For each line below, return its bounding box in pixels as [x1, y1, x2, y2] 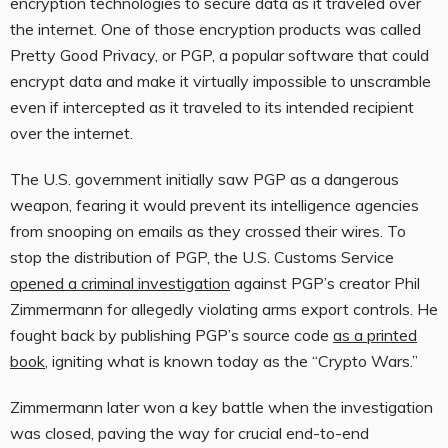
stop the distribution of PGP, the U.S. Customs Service [10, 247, 394, 268]
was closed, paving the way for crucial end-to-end [10, 423, 369, 444]
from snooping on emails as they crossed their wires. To [10, 221, 406, 242]
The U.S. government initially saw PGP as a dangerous [10, 169, 399, 190]
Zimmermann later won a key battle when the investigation [10, 397, 433, 418]
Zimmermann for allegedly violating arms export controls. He [10, 299, 438, 320]
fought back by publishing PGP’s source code [10, 325, 333, 346]
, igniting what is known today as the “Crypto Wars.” [45, 351, 422, 372]
